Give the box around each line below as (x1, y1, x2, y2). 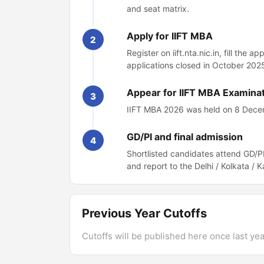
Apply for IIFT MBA (127, 30, 213, 42)
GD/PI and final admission (127, 131, 243, 143)
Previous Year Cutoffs (82, 206, 207, 220)
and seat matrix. (127, 4, 189, 14)
